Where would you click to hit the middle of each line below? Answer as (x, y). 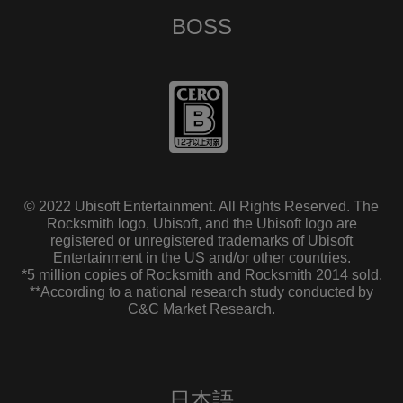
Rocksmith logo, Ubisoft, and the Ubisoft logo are (201, 224)
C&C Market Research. (201, 309)
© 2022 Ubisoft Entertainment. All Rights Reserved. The (201, 207)
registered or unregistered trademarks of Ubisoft (201, 241)
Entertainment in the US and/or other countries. (201, 258)
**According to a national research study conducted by (201, 292)
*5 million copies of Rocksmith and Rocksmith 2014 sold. (201, 275)
